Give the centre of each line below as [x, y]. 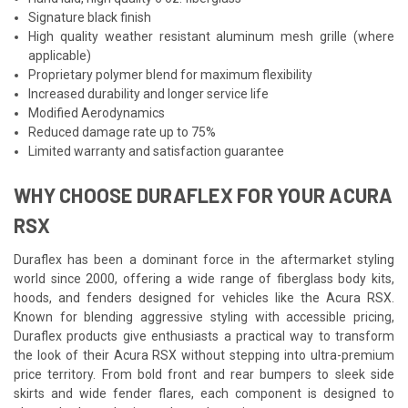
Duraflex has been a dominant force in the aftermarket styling [204, 259]
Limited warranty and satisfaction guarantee [157, 151]
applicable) [60, 55]
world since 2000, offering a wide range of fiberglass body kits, [204, 278]
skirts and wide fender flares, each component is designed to [204, 393]
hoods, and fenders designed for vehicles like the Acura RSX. [204, 297]
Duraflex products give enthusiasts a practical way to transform [204, 336]
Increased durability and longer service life [149, 93]
